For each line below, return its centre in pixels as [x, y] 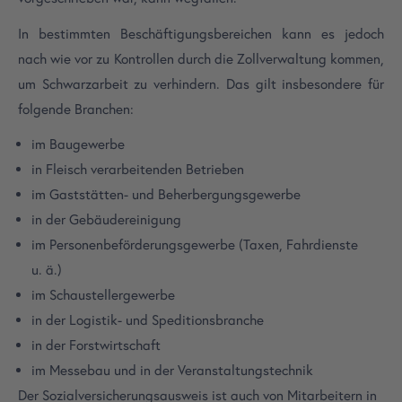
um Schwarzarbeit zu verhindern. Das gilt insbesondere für [201, 83]
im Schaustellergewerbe [104, 295]
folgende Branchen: [76, 109]
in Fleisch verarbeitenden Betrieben [138, 170]
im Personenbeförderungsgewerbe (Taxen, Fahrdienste [195, 245]
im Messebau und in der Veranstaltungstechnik [173, 371]
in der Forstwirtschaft [96, 345]
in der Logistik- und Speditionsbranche [148, 320]
